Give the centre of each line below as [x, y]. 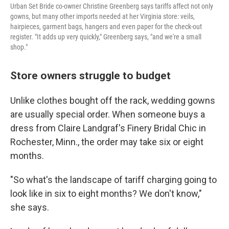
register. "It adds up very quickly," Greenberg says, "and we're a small [106, 37]
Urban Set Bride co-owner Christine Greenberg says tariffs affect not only [112, 6]
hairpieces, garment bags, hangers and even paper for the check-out [106, 27]
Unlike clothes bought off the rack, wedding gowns [113, 100]
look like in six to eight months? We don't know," [106, 193]
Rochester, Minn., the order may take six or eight [107, 142]
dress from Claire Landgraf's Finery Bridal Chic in [108, 128]
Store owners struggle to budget [90, 75]
